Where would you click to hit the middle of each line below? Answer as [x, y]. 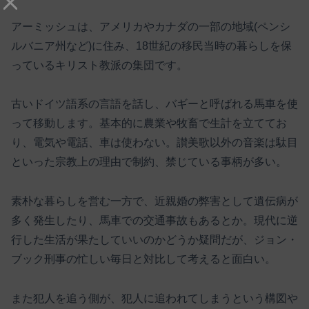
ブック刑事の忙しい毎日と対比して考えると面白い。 [143, 259]
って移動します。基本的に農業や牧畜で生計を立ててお [149, 123]
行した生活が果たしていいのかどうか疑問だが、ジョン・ [154, 240]
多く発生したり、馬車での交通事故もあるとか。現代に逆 [154, 221]
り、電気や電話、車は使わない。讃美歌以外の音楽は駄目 [154, 143]
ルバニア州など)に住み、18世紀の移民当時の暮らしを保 [151, 46]
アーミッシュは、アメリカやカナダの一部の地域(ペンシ [151, 26]
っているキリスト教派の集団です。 [99, 65]
